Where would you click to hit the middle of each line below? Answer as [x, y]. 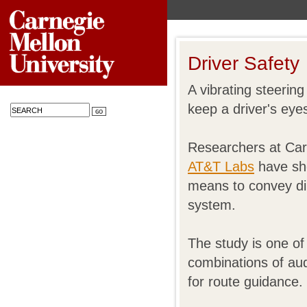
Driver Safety [244, 63]
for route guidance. [245, 282]
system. [212, 205]
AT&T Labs [221, 167]
